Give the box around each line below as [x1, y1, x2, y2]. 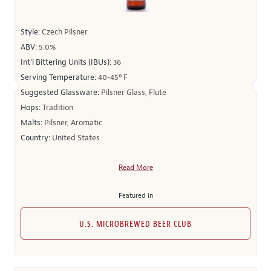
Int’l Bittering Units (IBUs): [21, 57, 113, 67]
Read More [118, 163, 153, 172]
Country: [21, 133, 52, 143]
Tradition [42, 103, 73, 113]
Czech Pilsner [42, 27, 88, 37]
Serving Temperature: [21, 73, 98, 82]
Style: [21, 27, 42, 37]
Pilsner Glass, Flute [101, 88, 166, 97]
